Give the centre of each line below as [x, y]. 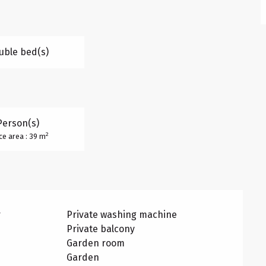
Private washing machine [122, 214]
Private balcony [101, 229]
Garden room [96, 243]
